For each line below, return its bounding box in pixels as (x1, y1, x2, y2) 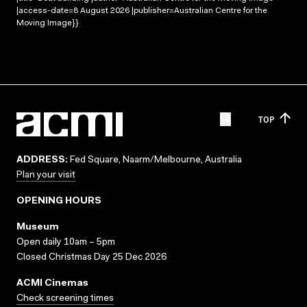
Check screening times (16, 294, 114, 304)
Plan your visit (16, 171, 75, 180)
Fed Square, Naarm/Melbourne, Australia (68, 156, 242, 165)
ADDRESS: (16, 156, 68, 165)
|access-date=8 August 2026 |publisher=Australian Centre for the (16, 6, 267, 15)
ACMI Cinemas (16, 279, 88, 288)
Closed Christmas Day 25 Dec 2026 (16, 253, 167, 262)
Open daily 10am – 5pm (16, 238, 115, 247)
